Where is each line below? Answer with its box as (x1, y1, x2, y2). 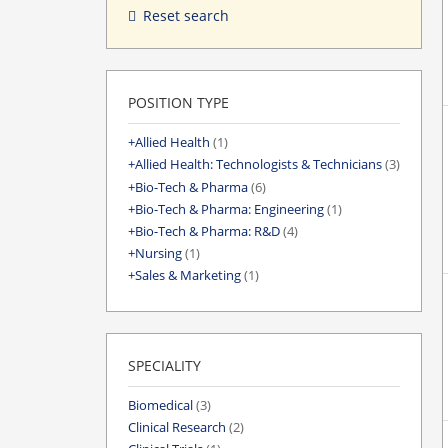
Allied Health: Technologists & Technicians (135, 156, 382, 174)
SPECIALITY (128, 355, 201, 375)
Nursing (135, 245, 182, 263)
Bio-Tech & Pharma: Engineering (135, 200, 324, 218)
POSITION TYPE (128, 93, 229, 113)
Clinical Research (128, 418, 226, 436)
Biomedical (128, 396, 193, 414)
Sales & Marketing (135, 267, 241, 285)
